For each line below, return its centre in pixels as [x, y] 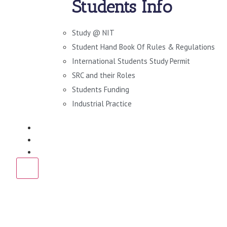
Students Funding [101, 89]
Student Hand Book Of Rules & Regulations [143, 47]
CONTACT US [63, 152]
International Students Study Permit [131, 61]
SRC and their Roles [104, 75]
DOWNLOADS [62, 127]
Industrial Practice [102, 104]
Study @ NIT [93, 33]
